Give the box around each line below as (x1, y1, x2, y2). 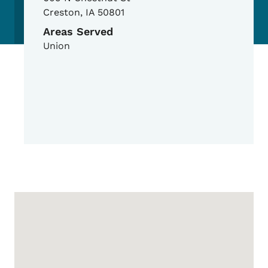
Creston (43, 7, 80, 19)
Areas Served (43, 25, 113, 38)
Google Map (14, 193, 96, 210)
